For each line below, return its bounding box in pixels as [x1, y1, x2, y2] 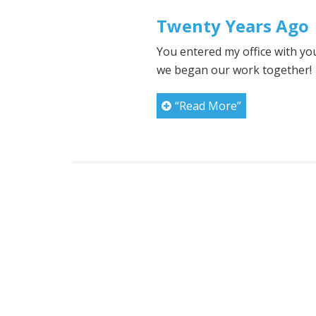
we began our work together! [157, 62, 312, 78]
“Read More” [175, 98, 241, 114]
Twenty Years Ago [157, 14, 309, 38]
